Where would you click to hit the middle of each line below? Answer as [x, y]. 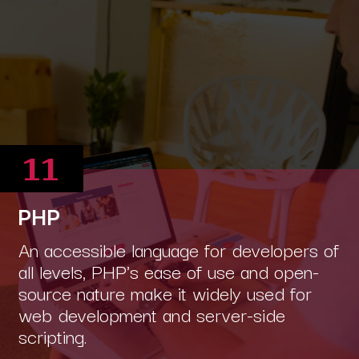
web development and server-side [151, 313]
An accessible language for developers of [178, 248]
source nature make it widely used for [165, 292]
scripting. [52, 335]
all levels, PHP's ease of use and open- [168, 270]
